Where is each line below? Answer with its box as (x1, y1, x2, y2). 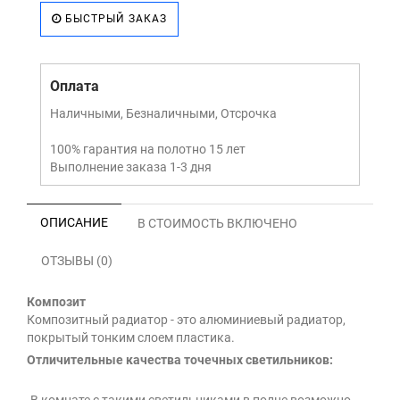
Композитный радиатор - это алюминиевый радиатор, (27, 312, 346, 328)
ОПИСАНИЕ (40, 215, 108, 230)
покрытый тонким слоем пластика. (27, 330, 235, 346)
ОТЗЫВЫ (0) (41, 254, 112, 269)
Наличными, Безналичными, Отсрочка (50, 106, 277, 121)
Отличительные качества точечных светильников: (27, 353, 333, 368)
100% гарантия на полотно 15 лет (50, 142, 246, 157)
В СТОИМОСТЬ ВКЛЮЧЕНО (137, 216, 297, 231)
